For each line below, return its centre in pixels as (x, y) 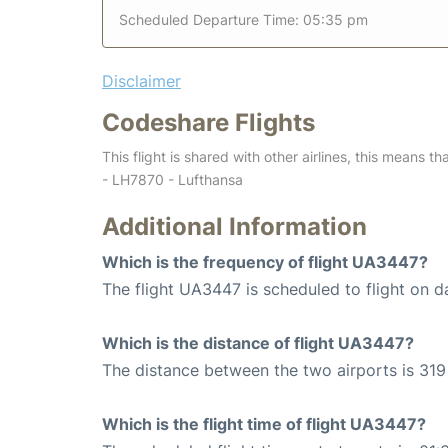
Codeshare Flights (208, 122)
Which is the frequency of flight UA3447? (265, 261)
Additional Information (234, 226)
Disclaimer (141, 80)
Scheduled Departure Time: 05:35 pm (243, 19)
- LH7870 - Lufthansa (172, 179)
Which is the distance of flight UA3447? (258, 342)
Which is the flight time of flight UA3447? (264, 423)
